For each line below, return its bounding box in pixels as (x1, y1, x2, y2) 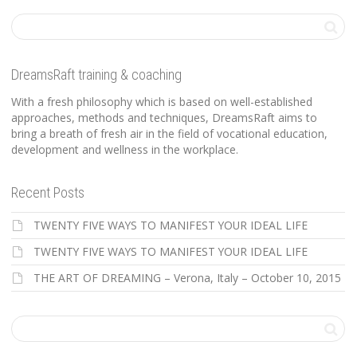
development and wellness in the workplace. (11, 142, 238, 157)
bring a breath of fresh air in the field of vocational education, (11, 126, 328, 141)
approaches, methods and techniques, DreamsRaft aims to (11, 110, 317, 125)
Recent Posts (11, 184, 84, 201)
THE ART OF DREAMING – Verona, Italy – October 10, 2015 (33, 270, 341, 285)
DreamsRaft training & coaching (11, 66, 182, 83)
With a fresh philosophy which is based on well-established (11, 94, 312, 109)
